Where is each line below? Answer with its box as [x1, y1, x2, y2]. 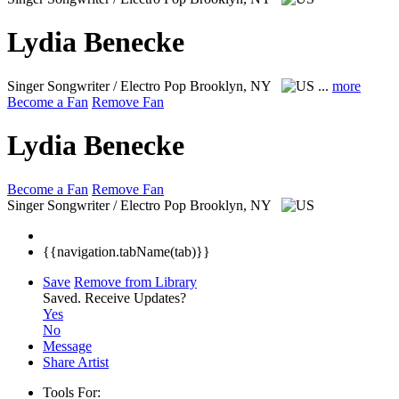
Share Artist [43, 354, 109, 370]
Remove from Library [74, 273, 197, 289]
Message [43, 338, 92, 354]
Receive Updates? [85, 289, 186, 305]
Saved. [43, 289, 85, 305]
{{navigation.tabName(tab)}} [43, 243, 210, 259]
